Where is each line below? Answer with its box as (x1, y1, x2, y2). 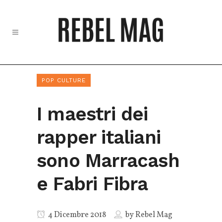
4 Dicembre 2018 (47, 210, 106, 221)
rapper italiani (37, 126, 161, 148)
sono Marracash (37, 150, 179, 171)
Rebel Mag (135, 210, 172, 221)
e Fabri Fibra (37, 173, 148, 195)
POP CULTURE (42, 77, 86, 84)
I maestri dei (37, 103, 148, 125)
